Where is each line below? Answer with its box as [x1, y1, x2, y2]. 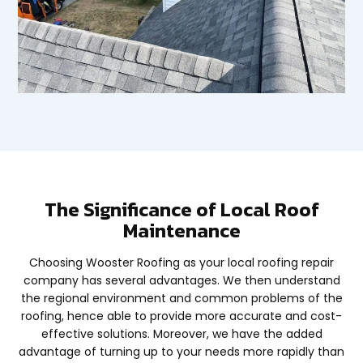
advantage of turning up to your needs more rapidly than [19, 343, 344, 360]
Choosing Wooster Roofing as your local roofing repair [29, 254, 334, 271]
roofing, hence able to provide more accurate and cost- [21, 307, 342, 324]
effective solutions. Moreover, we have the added [41, 325, 322, 342]
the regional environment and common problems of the [20, 289, 343, 306]
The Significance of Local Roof [44, 194, 319, 224]
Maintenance [122, 216, 241, 245]
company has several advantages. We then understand [23, 271, 340, 288]
